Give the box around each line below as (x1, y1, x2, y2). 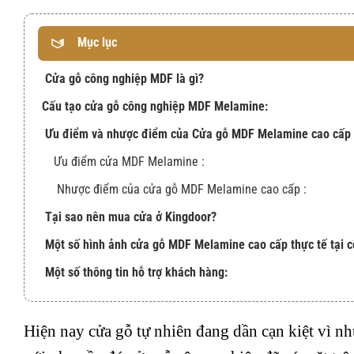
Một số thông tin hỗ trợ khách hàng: (42, 264, 228, 280)
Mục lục (77, 34, 117, 50)
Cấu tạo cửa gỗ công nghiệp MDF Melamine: (42, 98, 271, 114)
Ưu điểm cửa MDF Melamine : (54, 153, 205, 169)
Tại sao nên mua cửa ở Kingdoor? (42, 209, 217, 224)
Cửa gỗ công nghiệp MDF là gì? (42, 70, 204, 86)
